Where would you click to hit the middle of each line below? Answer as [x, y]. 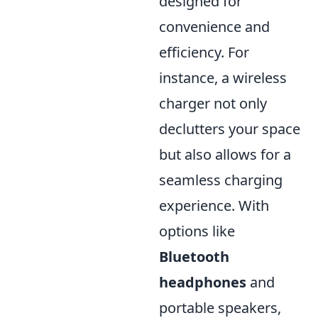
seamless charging [221, 180]
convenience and [214, 27]
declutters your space [230, 129]
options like [197, 231]
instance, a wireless [223, 78]
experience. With [214, 205]
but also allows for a [225, 154]
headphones [203, 282]
